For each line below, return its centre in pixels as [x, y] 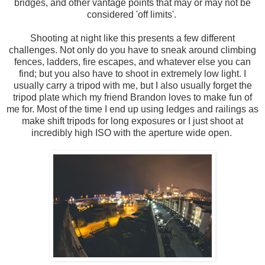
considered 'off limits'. [132, 15]
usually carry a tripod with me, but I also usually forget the [132, 86]
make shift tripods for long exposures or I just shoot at [132, 121]
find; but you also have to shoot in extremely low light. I [132, 74]
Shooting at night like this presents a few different [132, 38]
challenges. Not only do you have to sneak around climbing [132, 50]
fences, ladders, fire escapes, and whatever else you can [132, 62]
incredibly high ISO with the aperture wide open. [132, 133]
